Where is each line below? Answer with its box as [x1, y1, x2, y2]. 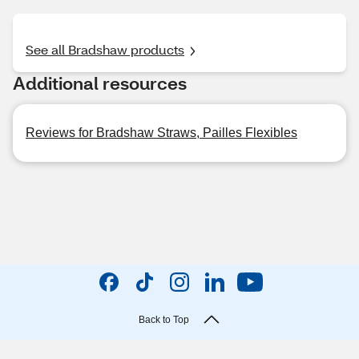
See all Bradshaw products [26, 41, 184, 58]
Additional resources [13, 71, 187, 95]
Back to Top [138, 314, 189, 325]
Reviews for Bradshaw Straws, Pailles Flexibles [26, 126, 297, 139]
